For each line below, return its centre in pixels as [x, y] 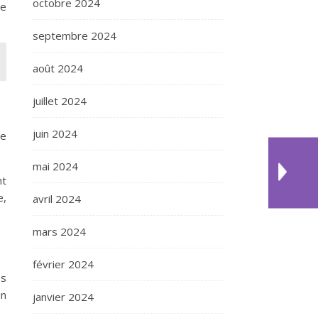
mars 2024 [59, 231]
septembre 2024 [75, 35]
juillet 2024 [60, 101]
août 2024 [58, 68]
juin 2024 [55, 133]
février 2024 [63, 264]
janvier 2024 [63, 297]
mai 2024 [55, 166]
